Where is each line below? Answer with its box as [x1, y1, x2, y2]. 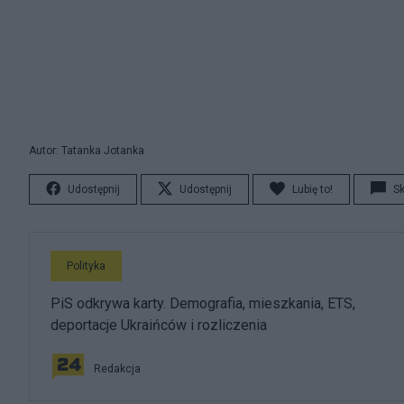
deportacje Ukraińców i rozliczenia [50, 317, 267, 334]
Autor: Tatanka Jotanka [29, 144, 144, 157]
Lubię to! [292, 183, 333, 196]
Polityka [67, 260, 106, 272]
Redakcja [94, 363, 141, 375]
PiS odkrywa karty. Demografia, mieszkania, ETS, [50, 295, 355, 312]
